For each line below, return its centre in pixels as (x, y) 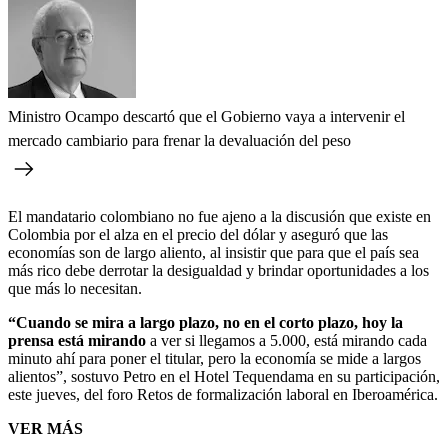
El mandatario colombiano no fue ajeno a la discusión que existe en (219, 216)
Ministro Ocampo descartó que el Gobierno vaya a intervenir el (206, 116)
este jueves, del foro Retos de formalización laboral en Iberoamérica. (223, 394)
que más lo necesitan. (75, 288)
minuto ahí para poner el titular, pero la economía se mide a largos (214, 358)
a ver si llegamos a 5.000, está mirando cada (288, 340)
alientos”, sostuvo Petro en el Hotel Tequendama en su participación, (224, 376)
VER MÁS (45, 428)
